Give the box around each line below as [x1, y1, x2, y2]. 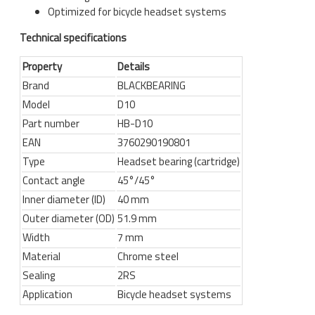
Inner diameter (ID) [22, 191, 105, 207]
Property [22, 58, 62, 75]
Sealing [22, 266, 55, 283]
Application [22, 285, 72, 302]
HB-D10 [117, 115, 153, 131]
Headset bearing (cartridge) [117, 153, 240, 169]
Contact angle [22, 172, 85, 188]
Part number [22, 115, 79, 131]
